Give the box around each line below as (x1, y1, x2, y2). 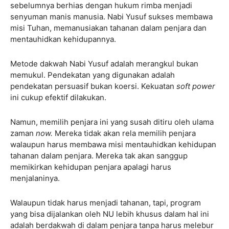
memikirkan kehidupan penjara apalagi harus (10, 162, 171, 172)
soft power (176, 81, 215, 91)
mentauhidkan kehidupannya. (10, 34, 116, 44)
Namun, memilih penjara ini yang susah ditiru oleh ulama (10, 117, 214, 127)
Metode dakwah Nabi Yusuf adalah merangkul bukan (10, 58, 198, 68)
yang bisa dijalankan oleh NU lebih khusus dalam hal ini (10, 209, 209, 219)
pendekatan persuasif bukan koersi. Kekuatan (10, 81, 176, 91)
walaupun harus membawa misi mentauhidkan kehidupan (10, 139, 216, 149)
